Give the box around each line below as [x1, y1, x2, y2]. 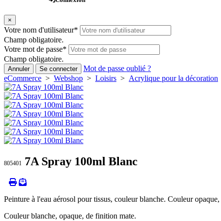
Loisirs [95, 74, 116, 83]
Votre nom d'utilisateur [4, 26, 74, 35]
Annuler [8, 65, 30, 73]
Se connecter [39, 65, 77, 73]
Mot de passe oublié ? [83, 64, 151, 73]
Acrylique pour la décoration [129, 74, 218, 83]
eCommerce [4, 74, 41, 83]
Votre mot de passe [4, 45, 63, 54]
